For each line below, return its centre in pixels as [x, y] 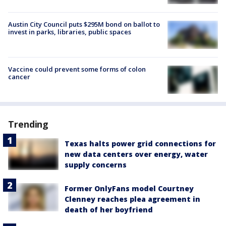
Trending [29, 124]
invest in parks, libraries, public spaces [70, 32]
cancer [19, 76]
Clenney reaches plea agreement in [132, 199]
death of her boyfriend [109, 210]
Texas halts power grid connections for [140, 144]
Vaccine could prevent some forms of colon [77, 69]
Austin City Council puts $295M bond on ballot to [84, 24]
